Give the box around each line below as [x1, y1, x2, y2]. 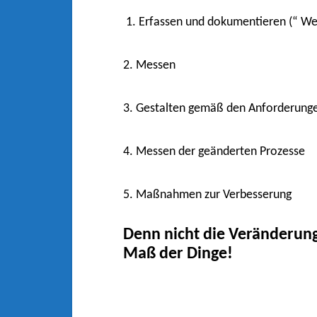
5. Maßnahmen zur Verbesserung [123, 188, 292, 202]
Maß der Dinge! [123, 246, 233, 263]
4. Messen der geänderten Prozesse [123, 145, 305, 158]
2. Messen [123, 59, 175, 72]
